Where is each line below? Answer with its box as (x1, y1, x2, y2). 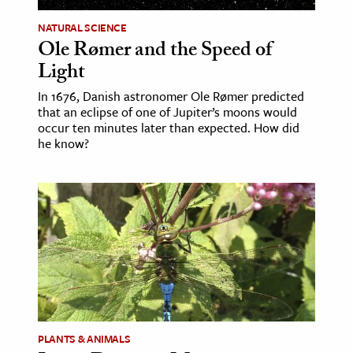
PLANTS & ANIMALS (38, 331, 131, 347)
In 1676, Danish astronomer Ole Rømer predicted (38, 86, 304, 106)
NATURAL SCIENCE (38, 19, 127, 35)
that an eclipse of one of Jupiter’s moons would (38, 102, 297, 121)
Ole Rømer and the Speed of (38, 34, 272, 69)
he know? (38, 133, 89, 153)
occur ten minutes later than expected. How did (38, 117, 299, 137)
